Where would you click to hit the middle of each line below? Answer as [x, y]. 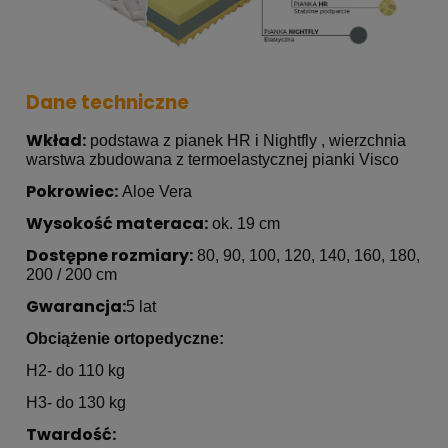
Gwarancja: [76, 307]
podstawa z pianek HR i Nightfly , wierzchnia [246, 141]
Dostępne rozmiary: [109, 256]
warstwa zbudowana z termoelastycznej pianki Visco [212, 160]
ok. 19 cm [244, 224]
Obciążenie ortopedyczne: [125, 339]
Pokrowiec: [72, 192]
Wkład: [56, 141]
